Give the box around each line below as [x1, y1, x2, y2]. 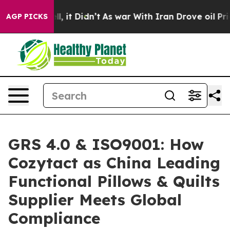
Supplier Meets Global [8, 190, 182, 209]
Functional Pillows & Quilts [8, 171, 220, 191]
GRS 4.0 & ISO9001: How [8, 135, 204, 154]
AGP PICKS [6, 12, 48, 21]
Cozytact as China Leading [8, 153, 220, 172]
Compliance [8, 208, 100, 228]
